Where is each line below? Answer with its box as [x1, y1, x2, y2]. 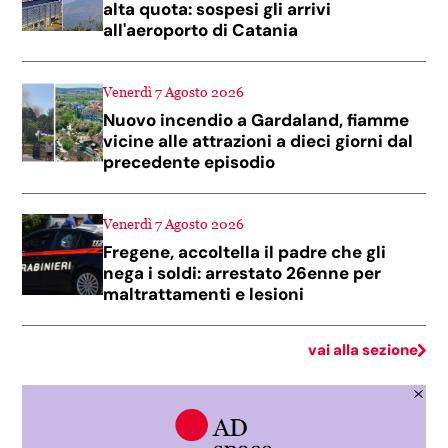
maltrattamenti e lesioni [103, 282, 305, 305]
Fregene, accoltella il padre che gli [103, 240, 387, 263]
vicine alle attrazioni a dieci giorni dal [103, 129, 414, 152]
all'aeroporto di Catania [103, 18, 299, 41]
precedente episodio [103, 150, 276, 173]
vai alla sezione [307, 339, 418, 360]
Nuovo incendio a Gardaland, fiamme [103, 108, 410, 131]
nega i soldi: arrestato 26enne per [103, 261, 382, 284]
